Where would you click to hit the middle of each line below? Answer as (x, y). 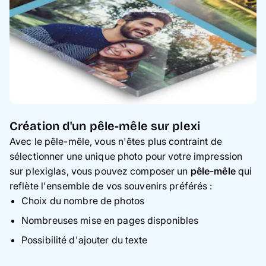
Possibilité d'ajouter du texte (85, 240)
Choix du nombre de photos (83, 201)
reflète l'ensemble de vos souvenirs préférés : (111, 186)
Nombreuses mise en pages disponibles (110, 221)
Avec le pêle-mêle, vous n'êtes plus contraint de (116, 142)
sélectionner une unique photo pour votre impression (126, 156)
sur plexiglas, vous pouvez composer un (100, 171)
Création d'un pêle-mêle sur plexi (105, 126)
